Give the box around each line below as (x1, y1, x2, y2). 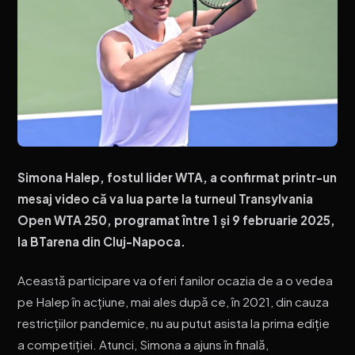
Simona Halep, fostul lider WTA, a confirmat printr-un (17, 170, 338, 185)
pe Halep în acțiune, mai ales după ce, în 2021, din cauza (17, 293, 330, 309)
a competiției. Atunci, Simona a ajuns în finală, (17, 336, 269, 352)
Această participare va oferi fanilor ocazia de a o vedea (17, 272, 334, 288)
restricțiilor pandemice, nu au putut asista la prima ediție (17, 315, 330, 330)
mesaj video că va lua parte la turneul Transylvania (17, 191, 314, 207)
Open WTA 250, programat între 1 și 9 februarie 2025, (17, 212, 336, 228)
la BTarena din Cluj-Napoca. (17, 234, 186, 250)
